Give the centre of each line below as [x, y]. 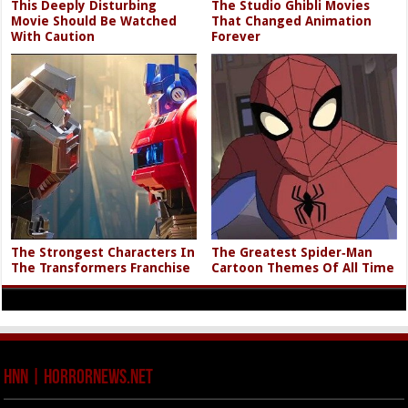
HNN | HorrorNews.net [79, 378]
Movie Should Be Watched [94, 21]
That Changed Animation [292, 21]
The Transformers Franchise [101, 267]
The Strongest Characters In [103, 252]
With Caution [53, 37]
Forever [236, 37]
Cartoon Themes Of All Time [303, 267]
